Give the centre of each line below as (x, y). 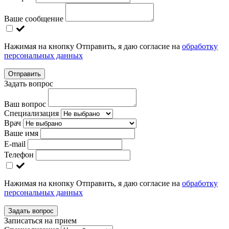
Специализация (31, 113)
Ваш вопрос (25, 104)
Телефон (19, 154)
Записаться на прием (40, 220)
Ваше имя (21, 133)
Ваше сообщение (34, 18)
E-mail (15, 144)
